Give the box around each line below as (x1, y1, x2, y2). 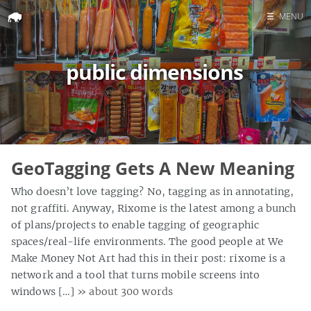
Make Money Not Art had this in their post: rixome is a (11, 251, 286, 264)
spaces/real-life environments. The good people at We (11, 235, 284, 248)
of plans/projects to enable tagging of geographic (11, 218, 259, 231)
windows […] (11, 285, 78, 298)
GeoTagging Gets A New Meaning (11, 156, 294, 180)
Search (264, 67, 274, 81)
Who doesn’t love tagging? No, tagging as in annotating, (11, 185, 294, 198)
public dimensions (66, 58, 244, 86)
